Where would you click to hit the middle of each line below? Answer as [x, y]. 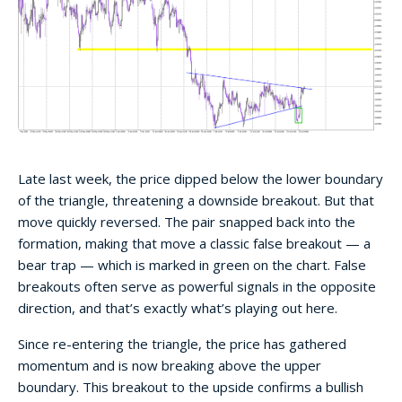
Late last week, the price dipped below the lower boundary [201, 178]
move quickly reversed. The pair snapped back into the [187, 221]
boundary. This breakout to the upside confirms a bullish [191, 386]
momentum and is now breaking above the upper [170, 365]
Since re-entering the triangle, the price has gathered [182, 343]
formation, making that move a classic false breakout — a [194, 243]
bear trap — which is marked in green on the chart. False [192, 264]
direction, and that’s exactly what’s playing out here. [178, 307]
